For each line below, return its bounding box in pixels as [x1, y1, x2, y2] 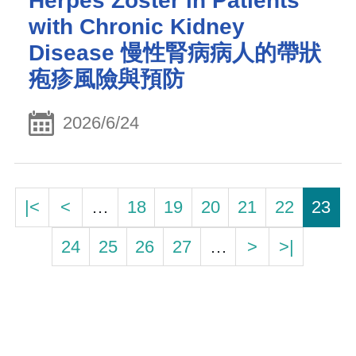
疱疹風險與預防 [29, 66, 184, 91]
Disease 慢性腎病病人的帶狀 [29, 40, 321, 65]
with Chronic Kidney [29, 14, 245, 39]
